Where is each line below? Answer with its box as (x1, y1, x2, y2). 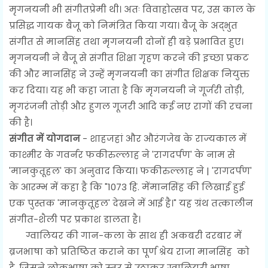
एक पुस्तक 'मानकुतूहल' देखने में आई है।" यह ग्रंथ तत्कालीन (9, 196, 253, 209)
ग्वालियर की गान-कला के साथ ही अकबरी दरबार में (9, 229, 242, 242)
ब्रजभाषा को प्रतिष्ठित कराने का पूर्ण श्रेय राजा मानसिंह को (9, 245, 249, 258)
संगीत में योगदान (9, 132, 80, 145)
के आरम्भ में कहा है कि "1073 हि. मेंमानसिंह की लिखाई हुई (9, 180, 244, 193)
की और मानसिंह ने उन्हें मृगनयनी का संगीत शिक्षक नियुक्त (9, 67, 249, 80)
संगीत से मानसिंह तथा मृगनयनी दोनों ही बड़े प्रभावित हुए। (9, 35, 243, 48)
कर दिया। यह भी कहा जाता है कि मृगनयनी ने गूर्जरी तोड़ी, (9, 83, 244, 96)
